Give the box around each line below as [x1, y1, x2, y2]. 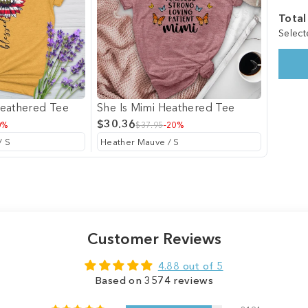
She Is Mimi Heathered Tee [97, 100, 235, 115]
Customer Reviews [87, 229, 221, 249]
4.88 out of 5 [157, 259, 223, 273]
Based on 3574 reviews [95, 274, 213, 287]
